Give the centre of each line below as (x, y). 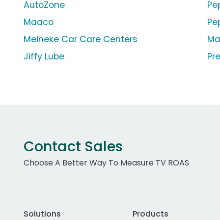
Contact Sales (73, 147)
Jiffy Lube (44, 57)
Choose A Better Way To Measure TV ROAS (106, 163)
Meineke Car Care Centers (81, 40)
